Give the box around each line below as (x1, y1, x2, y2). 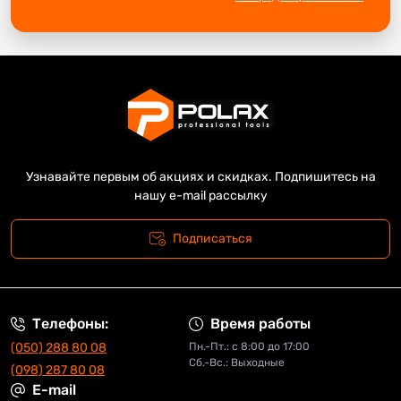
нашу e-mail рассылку (133, 188, 268, 204)
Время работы (209, 315, 311, 333)
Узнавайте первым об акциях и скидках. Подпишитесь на (25, 169, 376, 185)
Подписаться (172, 231, 252, 247)
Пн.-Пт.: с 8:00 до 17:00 (188, 340, 310, 354)
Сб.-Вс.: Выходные (188, 356, 285, 370)
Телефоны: (32, 315, 108, 333)
